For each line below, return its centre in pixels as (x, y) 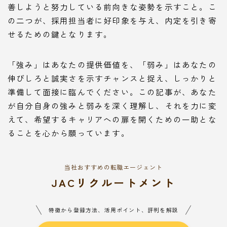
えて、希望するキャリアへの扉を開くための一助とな (112, 119)
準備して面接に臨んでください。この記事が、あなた (112, 92)
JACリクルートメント (113, 183)
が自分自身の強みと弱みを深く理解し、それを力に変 (112, 106)
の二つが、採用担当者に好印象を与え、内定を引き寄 (112, 21)
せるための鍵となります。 (60, 34)
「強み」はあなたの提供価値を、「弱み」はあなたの (112, 65)
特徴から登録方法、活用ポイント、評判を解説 (113, 210)
